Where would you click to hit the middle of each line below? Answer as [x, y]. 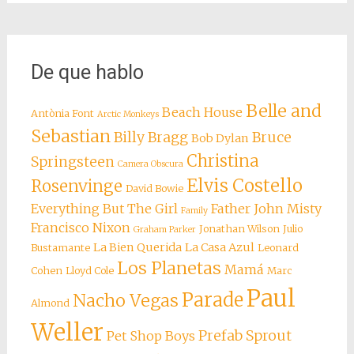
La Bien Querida [137, 247]
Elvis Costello [244, 185]
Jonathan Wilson [239, 228]
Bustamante [60, 247]
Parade [212, 299]
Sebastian [70, 136]
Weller [67, 332]
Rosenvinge [76, 186]
